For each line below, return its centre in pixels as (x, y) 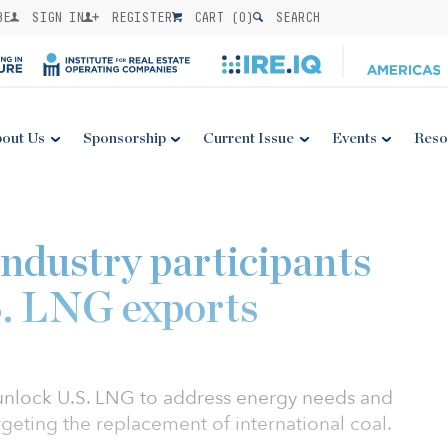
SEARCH (294, 17)
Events (354, 138)
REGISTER (138, 17)
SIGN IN (54, 17)
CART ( (213, 17)
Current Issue (249, 138)
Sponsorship (124, 138)
